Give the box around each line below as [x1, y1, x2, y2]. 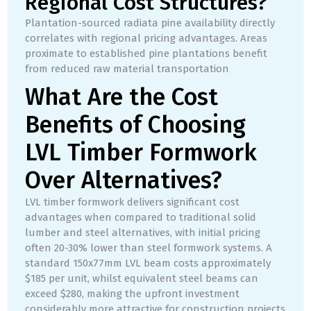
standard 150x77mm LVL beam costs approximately [25, 257, 271, 270]
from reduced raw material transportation [25, 62, 229, 76]
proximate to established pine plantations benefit [25, 47, 267, 60]
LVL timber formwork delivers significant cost [25, 196, 239, 209]
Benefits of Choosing [25, 110, 246, 140]
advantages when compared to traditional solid [25, 211, 256, 224]
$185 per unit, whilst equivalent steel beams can [25, 272, 258, 285]
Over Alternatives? [25, 166, 222, 195]
